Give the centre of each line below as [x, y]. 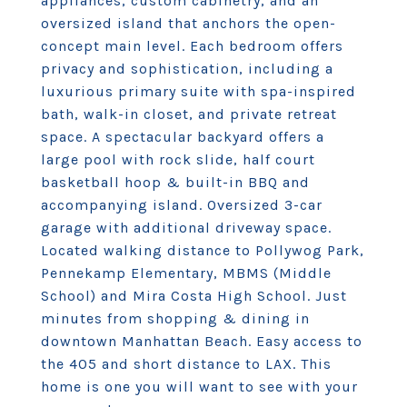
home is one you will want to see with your [199, 387]
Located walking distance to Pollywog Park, [203, 250]
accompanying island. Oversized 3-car [182, 205]
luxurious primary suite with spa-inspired [199, 91]
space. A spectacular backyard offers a [183, 137]
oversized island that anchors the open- [189, 23]
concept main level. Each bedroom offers [192, 46]
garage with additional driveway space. [186, 228]
